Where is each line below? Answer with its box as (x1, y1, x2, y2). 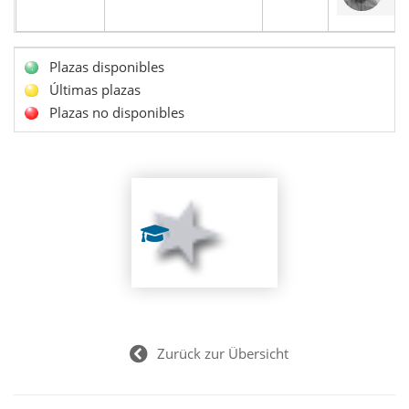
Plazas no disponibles (49, 103, 184, 121)
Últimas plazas (49, 80, 141, 99)
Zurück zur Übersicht (157, 344, 288, 362)
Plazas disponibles (49, 58, 164, 76)
